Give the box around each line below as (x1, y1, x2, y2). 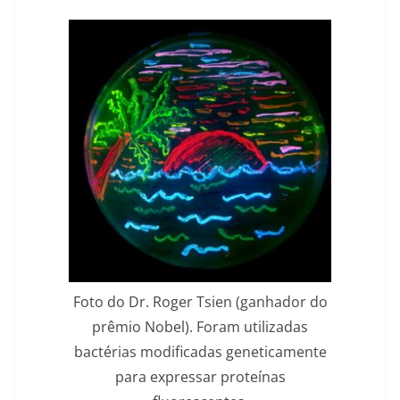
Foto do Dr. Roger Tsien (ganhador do (72, 291, 328, 312)
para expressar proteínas (114, 366, 286, 387)
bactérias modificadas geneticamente (73, 341, 327, 362)
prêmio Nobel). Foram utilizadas (92, 316, 308, 337)
